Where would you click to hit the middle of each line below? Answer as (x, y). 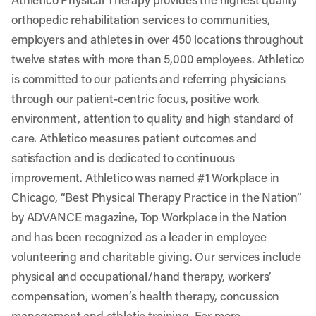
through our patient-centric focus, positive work (135, 98)
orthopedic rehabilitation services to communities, (141, 19)
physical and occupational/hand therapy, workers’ (142, 276)
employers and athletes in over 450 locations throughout (158, 39)
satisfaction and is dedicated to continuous (123, 157)
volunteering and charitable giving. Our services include (157, 256)
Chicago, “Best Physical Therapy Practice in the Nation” (157, 197)
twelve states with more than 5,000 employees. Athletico (158, 59)
